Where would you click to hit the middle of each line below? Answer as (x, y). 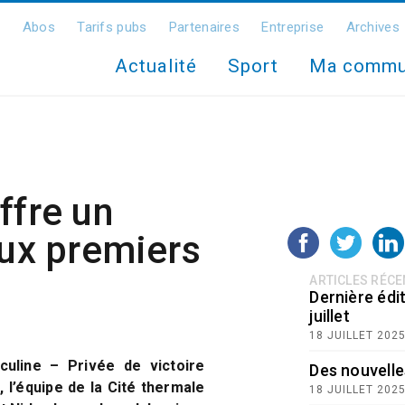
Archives (372, 27)
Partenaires (204, 27)
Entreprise (293, 27)
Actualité (156, 66)
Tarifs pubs (112, 27)
